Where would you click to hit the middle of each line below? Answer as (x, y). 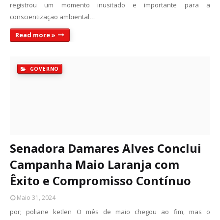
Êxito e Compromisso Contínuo (100, 180)
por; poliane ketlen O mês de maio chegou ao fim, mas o (110, 212)
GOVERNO (43, 69)
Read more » (35, 35)
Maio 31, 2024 (36, 198)
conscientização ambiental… (52, 17)
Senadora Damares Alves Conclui (106, 148)
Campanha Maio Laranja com (95, 164)
